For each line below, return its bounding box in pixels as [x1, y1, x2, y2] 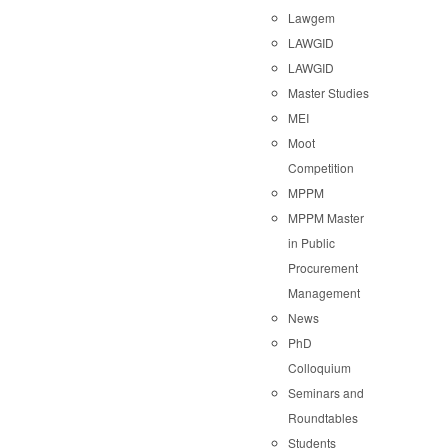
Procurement [288, 258, 358, 276]
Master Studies [288, 83, 369, 101]
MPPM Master [288, 208, 364, 226]
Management [288, 283, 360, 301]
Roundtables [288, 408, 358, 426]
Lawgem [288, 8, 335, 26]
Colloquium [288, 358, 351, 376]
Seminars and [288, 383, 364, 401]
